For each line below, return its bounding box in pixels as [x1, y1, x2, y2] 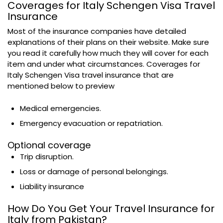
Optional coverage [7, 138, 91, 151]
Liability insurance [20, 181, 84, 192]
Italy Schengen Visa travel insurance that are [7, 69, 174, 80]
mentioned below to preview [7, 80, 116, 91]
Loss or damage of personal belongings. [20, 166, 168, 177]
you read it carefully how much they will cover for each [7, 47, 209, 58]
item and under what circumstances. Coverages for [7, 58, 200, 69]
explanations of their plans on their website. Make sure [7, 36, 209, 47]
